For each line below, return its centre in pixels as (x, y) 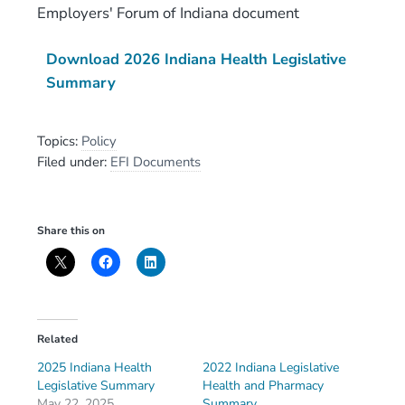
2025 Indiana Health (94, 368)
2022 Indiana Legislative (270, 368)
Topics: (59, 141)
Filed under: (73, 161)
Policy (99, 141)
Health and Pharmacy (263, 386)
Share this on (71, 230)
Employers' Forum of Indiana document (168, 13)
